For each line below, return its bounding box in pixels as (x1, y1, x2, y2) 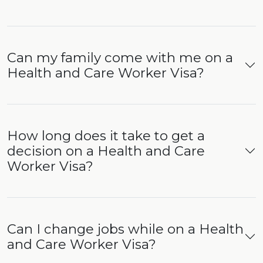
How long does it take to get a (7, 127, 205, 144)
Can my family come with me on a (7, 49, 233, 66)
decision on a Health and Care (7, 143, 205, 160)
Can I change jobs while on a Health (7, 221, 244, 238)
